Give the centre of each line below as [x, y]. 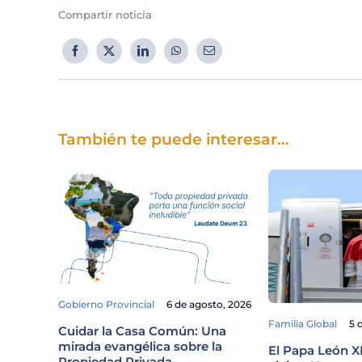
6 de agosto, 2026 [209, 304]
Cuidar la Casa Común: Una [142, 330]
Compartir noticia [105, 15]
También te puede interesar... [174, 140]
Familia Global [303, 323]
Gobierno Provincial [106, 304]
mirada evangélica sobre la [140, 346]
